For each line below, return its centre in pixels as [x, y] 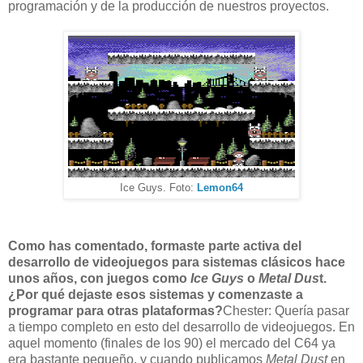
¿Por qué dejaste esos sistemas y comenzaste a [156, 294]
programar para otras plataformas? [115, 310]
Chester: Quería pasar [286, 310]
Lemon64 [220, 188]
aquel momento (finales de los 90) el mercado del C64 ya [172, 343]
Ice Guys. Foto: [158, 188]
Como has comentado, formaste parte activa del [155, 246]
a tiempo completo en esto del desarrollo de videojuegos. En [181, 327]
